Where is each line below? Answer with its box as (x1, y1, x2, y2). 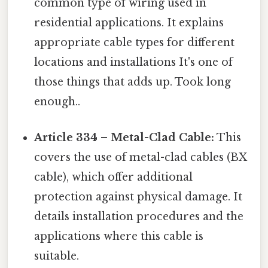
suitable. (34, 249, 80, 263)
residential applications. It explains (34, 16, 224, 30)
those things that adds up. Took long (34, 75, 232, 89)
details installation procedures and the (34, 209, 244, 223)
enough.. (34, 95, 81, 109)
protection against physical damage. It (34, 190, 243, 203)
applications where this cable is (34, 229, 204, 243)
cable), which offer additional (34, 170, 193, 184)
